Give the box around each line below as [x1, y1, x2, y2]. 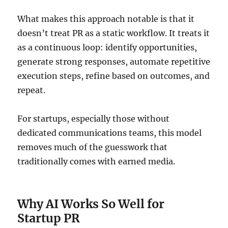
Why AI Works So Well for [17, 196, 165, 211]
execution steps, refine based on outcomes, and [17, 70, 210, 81]
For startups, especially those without [17, 113, 170, 124]
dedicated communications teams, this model [17, 127, 202, 138]
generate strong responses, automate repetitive [17, 56, 211, 67]
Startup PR [17, 210, 80, 225]
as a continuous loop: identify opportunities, [17, 42, 197, 52]
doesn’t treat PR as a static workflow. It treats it [17, 27, 210, 38]
